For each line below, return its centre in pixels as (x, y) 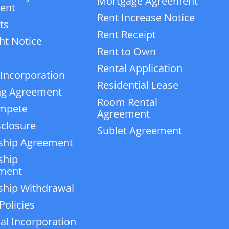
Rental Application (140, 68)
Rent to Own (126, 51)
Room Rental (127, 102)
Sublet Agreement (139, 130)
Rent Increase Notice (146, 17)
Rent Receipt (126, 34)
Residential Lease (138, 85)
